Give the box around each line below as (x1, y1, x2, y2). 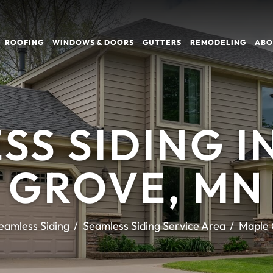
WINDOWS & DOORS (52, 38, 134, 48)
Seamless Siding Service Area (82, 218, 225, 233)
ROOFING (4, 38, 44, 48)
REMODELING (190, 38, 246, 48)
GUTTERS (142, 38, 182, 48)
